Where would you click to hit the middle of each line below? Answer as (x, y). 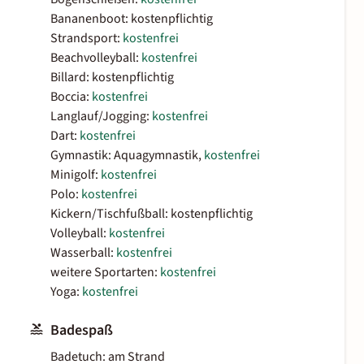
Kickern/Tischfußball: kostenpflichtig (152, 214)
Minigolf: (76, 175)
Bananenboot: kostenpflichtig (132, 19)
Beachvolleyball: (96, 58)
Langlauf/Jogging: (101, 117)
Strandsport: (87, 39)
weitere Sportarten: (105, 273)
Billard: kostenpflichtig (112, 78)
